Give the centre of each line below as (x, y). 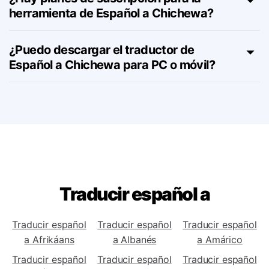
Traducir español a (134, 224)
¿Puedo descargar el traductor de (102, 80)
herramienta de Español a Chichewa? (111, 43)
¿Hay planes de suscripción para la (105, 28)
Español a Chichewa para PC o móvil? (112, 95)
